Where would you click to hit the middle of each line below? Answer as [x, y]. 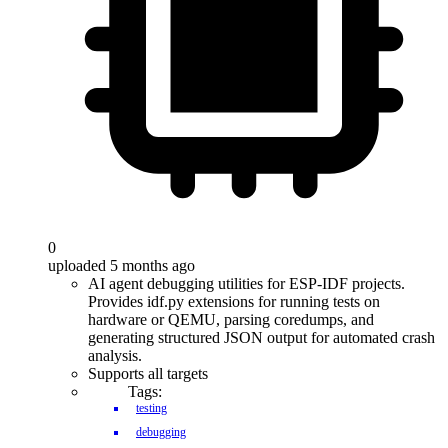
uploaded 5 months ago [121, 265]
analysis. [115, 355]
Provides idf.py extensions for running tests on [234, 301]
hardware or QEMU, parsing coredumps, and [231, 319]
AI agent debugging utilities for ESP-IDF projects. [246, 283]
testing [151, 408]
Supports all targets [148, 373]
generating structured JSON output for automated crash [261, 337]
